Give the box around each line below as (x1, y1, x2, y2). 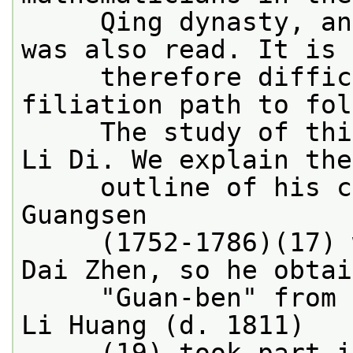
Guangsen (21, 199, 147, 230)
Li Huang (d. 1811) (21, 310, 305, 340)
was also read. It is (21, 34, 336, 65)
